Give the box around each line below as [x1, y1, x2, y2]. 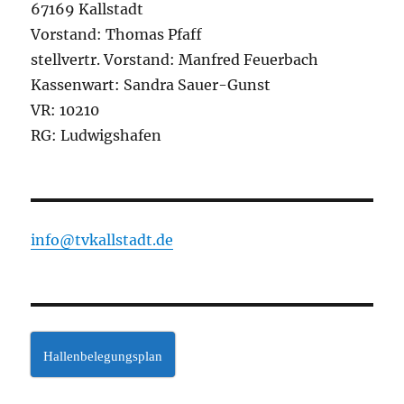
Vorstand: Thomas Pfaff [31, 24, 203, 43]
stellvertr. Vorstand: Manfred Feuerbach [31, 50, 319, 69]
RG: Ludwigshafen [31, 125, 162, 144]
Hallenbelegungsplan [43, 348, 163, 363]
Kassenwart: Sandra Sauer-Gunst [31, 75, 271, 94]
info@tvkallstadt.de [31, 230, 174, 249]
